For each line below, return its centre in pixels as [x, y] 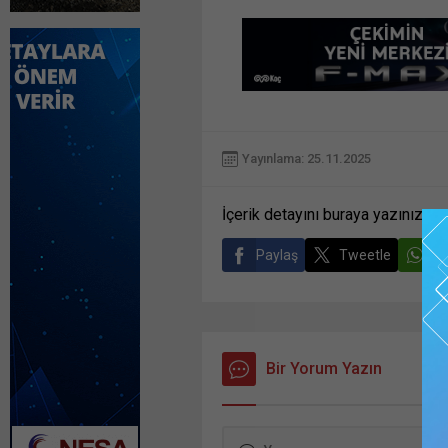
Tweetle [365, 254]
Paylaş [277, 254]
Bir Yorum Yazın [324, 368]
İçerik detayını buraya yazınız [322, 214]
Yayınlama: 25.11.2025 [306, 159]
